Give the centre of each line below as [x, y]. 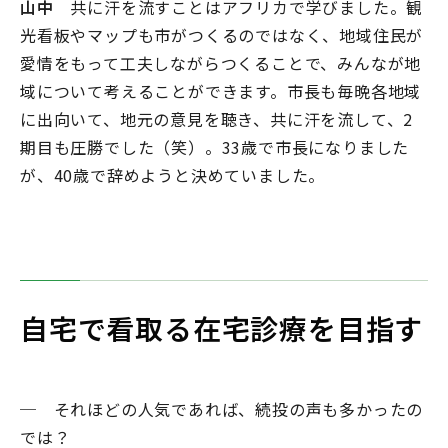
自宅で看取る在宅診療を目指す [222, 328]
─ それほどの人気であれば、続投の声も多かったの [222, 409]
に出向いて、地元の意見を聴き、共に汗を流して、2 [217, 119]
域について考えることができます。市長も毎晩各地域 [221, 91]
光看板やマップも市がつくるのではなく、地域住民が [222, 35]
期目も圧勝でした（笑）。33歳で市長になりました [215, 147]
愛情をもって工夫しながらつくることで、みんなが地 [221, 63]
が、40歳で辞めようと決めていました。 [173, 175]
